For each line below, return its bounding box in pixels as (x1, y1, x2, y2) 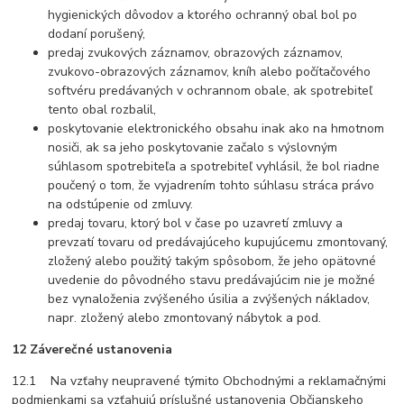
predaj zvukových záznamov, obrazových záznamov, (48, 44, 344, 62)
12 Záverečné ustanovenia (12, 341, 173, 359)
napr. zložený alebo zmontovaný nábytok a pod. (48, 309, 322, 327)
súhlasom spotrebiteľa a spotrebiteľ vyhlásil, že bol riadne (48, 158, 381, 176)
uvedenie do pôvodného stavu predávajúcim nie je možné (48, 271, 376, 289)
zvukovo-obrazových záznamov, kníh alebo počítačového (48, 63, 372, 81)
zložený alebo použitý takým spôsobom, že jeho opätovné (48, 252, 377, 271)
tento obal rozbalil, (48, 101, 157, 119)
